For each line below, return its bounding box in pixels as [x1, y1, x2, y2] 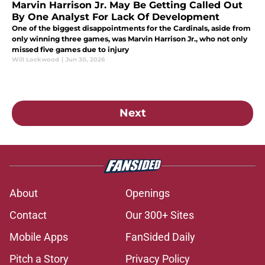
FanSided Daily [125, 230, 195, 243]
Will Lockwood [12, 55, 59, 63]
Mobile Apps [9, 230, 68, 243]
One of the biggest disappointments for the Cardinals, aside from [12, 23, 251, 33]
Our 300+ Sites [125, 208, 194, 221]
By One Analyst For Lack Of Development [12, 11, 219, 22]
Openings [125, 186, 170, 199]
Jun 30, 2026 [66, 55, 105, 63]
